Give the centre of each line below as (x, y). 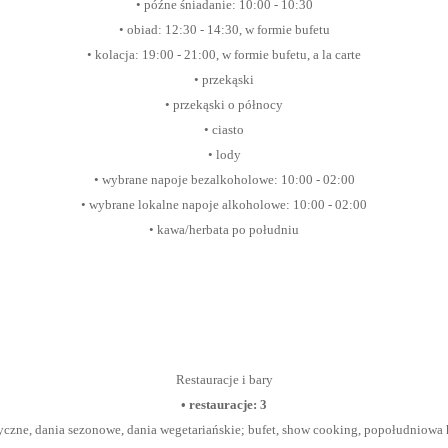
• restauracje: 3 (224, 404)
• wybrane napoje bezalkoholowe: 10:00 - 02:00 (224, 179)
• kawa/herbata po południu (224, 229)
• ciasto (224, 129)
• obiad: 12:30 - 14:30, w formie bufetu (224, 29)
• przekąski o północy (224, 104)
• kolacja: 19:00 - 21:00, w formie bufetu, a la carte (224, 54)
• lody (224, 154)
